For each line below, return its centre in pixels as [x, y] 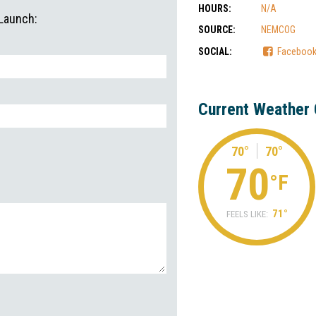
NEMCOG [278, 30]
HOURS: [215, 8]
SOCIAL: [215, 51]
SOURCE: [217, 30]
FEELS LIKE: [247, 214]
